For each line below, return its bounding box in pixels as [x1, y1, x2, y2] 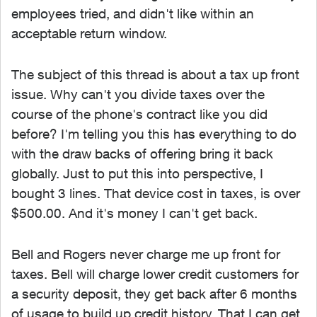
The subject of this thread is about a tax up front [11, 67, 299, 82]
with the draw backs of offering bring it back [11, 146, 273, 161]
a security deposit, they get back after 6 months [11, 286, 297, 301]
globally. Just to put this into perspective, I [11, 166, 263, 181]
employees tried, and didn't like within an [11, 6, 254, 21]
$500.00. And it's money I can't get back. [11, 205, 258, 221]
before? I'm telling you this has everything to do [11, 126, 296, 142]
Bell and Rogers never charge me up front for [11, 246, 280, 262]
